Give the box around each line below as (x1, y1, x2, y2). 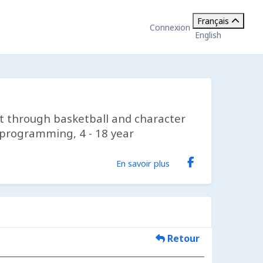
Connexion (150, 21, 190, 33)
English (195, 29, 221, 41)
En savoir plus (116, 157, 170, 169)
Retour (165, 232, 200, 245)
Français (197, 15, 229, 26)
